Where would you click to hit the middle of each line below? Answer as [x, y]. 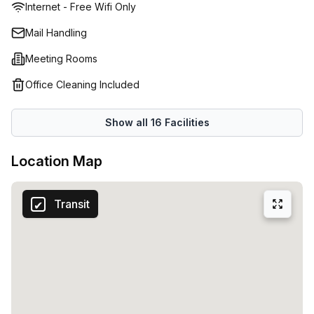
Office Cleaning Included [82, 84]
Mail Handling [56, 33]
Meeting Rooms [61, 59]
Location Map [57, 161]
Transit [72, 204]
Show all [128, 122]
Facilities [185, 122]
